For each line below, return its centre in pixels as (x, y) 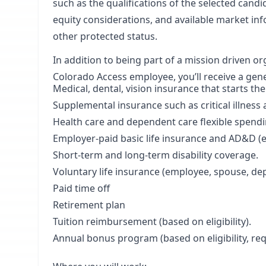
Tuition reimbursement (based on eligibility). (153, 221)
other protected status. (105, 36)
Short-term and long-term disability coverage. (156, 155)
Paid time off (81, 188)
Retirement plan (89, 205)
